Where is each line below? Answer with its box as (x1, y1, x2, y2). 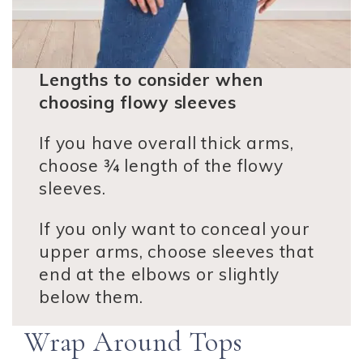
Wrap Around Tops (24, 326, 243, 360)
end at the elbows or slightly (39, 263, 280, 285)
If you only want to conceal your (39, 218, 310, 240)
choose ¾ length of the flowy (39, 155, 284, 177)
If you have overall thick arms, (39, 132, 294, 154)
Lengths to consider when (39, 69, 263, 91)
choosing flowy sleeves (39, 92, 237, 113)
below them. (39, 286, 143, 308)
